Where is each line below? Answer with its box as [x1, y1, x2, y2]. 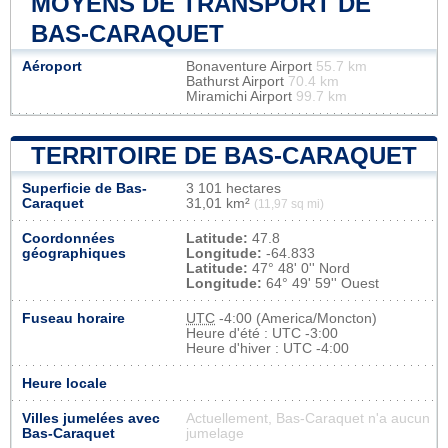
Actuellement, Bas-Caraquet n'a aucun [186, 410, 430, 426]
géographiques [22, 245, 126, 261]
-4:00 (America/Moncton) [215, 310, 377, 326]
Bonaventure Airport [186, 58, 316, 74]
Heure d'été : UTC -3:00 [186, 325, 338, 341]
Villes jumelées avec [22, 410, 160, 426]
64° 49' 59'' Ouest [262, 275, 379, 291]
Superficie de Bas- [22, 180, 147, 196]
